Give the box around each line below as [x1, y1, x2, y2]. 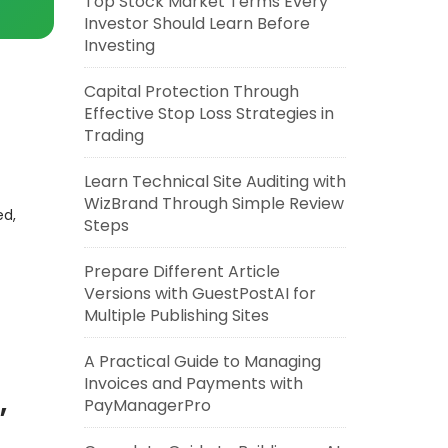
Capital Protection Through [83, 80, 299, 103]
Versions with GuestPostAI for [83, 282, 316, 305]
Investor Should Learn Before [83, 12, 310, 35]
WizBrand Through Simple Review [83, 192, 344, 215]
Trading [83, 124, 144, 147]
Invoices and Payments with [83, 372, 303, 395]
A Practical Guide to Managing [83, 350, 321, 373]
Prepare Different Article [83, 260, 280, 283]
